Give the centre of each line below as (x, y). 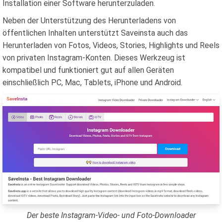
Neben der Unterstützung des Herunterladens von (89, 21)
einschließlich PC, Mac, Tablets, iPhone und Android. (92, 83)
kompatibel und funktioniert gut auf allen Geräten (88, 70)
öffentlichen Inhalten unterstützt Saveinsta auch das (95, 33)
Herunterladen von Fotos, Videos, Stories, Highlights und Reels (111, 45)
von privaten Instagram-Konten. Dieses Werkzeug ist (94, 58)
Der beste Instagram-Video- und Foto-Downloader (111, 215)
